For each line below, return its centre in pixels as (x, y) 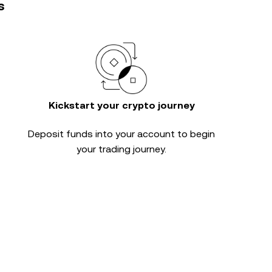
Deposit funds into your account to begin (121, 134)
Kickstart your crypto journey (121, 105)
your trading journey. (121, 149)
